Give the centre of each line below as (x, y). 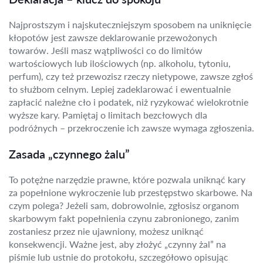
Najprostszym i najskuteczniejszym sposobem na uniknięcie (130, 24)
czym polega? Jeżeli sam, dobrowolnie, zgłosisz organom (124, 205)
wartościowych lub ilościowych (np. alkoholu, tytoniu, (120, 63)
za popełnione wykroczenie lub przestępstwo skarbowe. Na (131, 192)
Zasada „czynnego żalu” (69, 154)
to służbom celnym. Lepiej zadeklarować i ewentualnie (120, 89)
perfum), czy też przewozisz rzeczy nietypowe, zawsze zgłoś (131, 76)
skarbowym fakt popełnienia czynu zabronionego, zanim (124, 218)
